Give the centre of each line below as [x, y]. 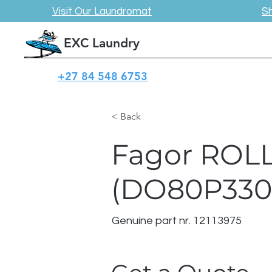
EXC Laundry [102, 43]
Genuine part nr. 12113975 [177, 221]
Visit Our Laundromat [102, 12]
